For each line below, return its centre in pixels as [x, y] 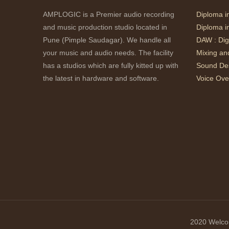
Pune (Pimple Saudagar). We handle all [107, 40]
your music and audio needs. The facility [108, 53]
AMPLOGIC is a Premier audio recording [109, 14]
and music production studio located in [105, 27]
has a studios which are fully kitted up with [111, 65]
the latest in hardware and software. [101, 78]
